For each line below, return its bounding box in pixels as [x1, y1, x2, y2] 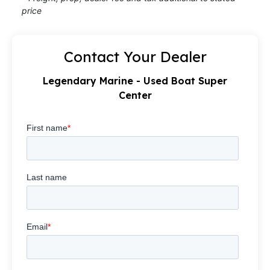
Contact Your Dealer [63, 48, 207, 66]
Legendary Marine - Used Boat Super [43, 75, 227, 87]
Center [118, 89, 152, 102]
